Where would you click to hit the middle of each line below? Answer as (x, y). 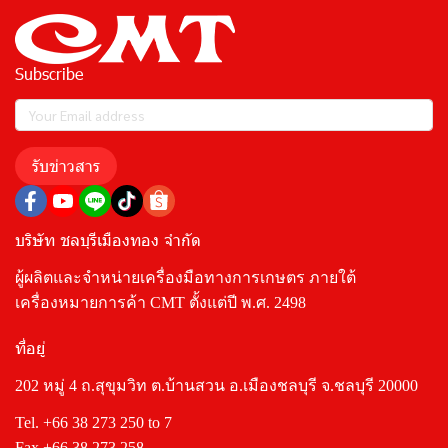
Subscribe (49, 74)
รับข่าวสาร (66, 166)
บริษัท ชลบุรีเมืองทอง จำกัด (108, 240)
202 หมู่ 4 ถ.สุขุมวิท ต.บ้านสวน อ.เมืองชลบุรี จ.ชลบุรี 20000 (216, 386)
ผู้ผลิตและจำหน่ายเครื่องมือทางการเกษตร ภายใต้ (185, 278)
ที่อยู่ (30, 348)
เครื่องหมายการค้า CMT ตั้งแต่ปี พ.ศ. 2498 (160, 303)
